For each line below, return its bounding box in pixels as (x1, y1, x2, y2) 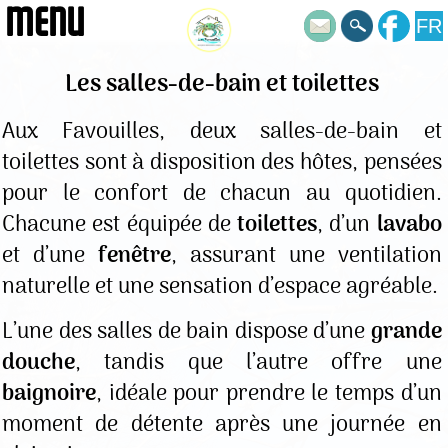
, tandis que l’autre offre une (75, 344, 442, 381)
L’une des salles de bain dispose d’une (2, 313, 371, 350)
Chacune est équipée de (2, 206, 238, 243)
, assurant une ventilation (170, 237, 442, 274)
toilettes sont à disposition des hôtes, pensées (2, 144, 442, 181)
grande (370, 313, 442, 350)
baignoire (2, 375, 96, 412)
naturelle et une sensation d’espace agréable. (2, 268, 438, 305)
